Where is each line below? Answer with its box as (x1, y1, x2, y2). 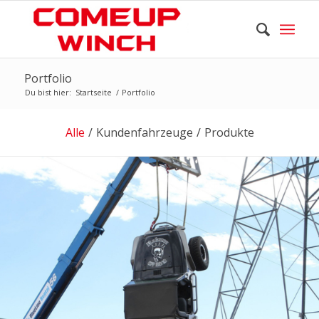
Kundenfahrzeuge (95, 125, 193, 140)
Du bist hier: (24, 87, 71, 98)
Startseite (75, 87, 112, 98)
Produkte (204, 125, 254, 140)
